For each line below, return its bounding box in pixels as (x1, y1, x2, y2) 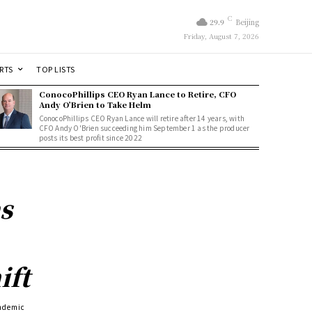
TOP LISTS (36, 63, 75, 75)
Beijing (235, 16, 259, 27)
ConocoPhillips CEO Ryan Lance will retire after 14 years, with (38, 112, 244, 123)
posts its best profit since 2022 (38, 132, 142, 143)
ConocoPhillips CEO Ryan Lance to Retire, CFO (38, 88, 236, 100)
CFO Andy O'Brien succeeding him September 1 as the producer (38, 122, 250, 133)
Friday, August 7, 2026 (183, 30, 259, 41)
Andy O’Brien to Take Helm (38, 98, 151, 110)
